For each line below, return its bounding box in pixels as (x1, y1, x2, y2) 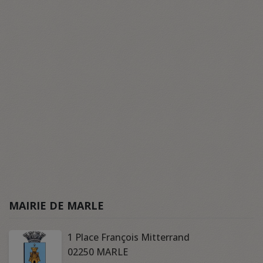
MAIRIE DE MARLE (9, 198, 104, 213)
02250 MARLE (68, 245, 128, 259)
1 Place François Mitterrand (68, 231, 190, 244)
